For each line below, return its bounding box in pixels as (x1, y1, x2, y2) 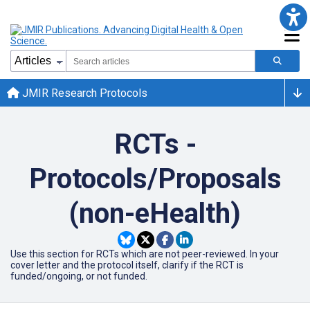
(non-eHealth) (69, 197, 241, 230)
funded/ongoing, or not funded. (10, 271, 147, 282)
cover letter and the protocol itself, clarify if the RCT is (10, 259, 244, 271)
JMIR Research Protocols (19, 86, 147, 100)
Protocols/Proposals (28, 163, 282, 195)
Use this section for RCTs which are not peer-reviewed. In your (10, 248, 279, 259)
